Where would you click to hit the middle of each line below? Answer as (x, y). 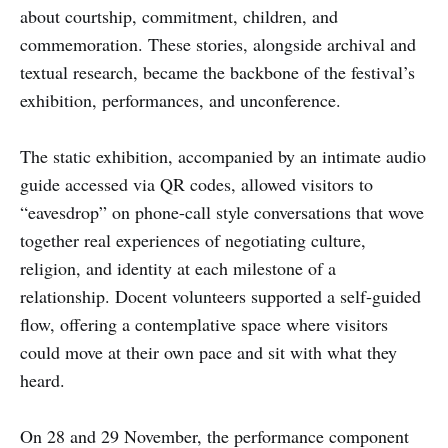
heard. (42, 379)
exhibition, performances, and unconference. (180, 99)
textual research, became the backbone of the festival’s (217, 71)
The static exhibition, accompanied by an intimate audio (223, 155)
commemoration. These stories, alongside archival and (218, 43)
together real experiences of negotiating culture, (193, 239)
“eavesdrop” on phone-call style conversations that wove (222, 211)
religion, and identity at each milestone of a (178, 267)
